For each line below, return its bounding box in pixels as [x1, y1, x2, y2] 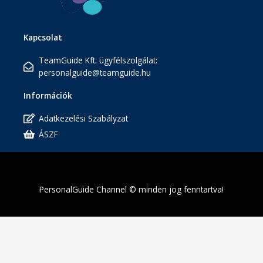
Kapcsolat [23, 32, 62, 43]
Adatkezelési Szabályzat [39, 113, 129, 124]
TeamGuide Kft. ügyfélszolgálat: [39, 55, 158, 66]
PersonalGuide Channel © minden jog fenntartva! [39, 183, 224, 195]
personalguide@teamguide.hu [39, 67, 151, 79]
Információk [23, 90, 72, 102]
